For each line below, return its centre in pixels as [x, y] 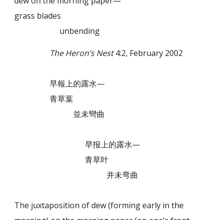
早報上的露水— [77, 83]
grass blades [38, 16]
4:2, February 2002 [148, 53]
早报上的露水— [113, 144]
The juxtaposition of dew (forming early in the [99, 205]
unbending [57, 31]
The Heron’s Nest [82, 53]
